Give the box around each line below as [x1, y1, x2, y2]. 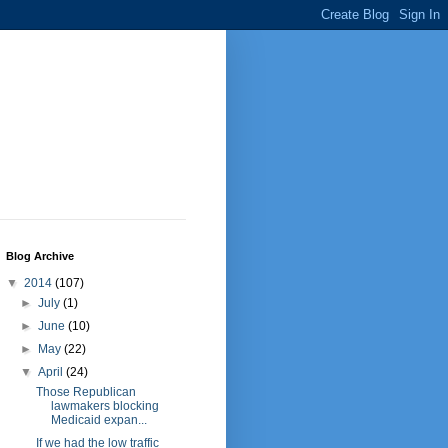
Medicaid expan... [50, 413, 147, 428]
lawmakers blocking [50, 399, 159, 414]
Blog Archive [6, 250, 74, 263]
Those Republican [35, 385, 136, 400]
